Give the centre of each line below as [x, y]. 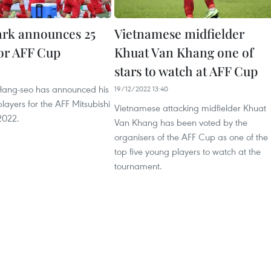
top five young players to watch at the [188, 151]
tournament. [138, 166]
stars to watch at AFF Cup [186, 71]
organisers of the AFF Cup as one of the [191, 137]
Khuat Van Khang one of [184, 52]
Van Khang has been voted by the [181, 122]
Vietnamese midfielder [179, 33]
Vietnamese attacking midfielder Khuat [190, 108]
